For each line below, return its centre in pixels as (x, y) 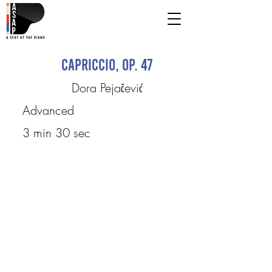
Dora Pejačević (107, 88)
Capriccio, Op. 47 (107, 64)
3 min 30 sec (56, 133)
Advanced (48, 110)
